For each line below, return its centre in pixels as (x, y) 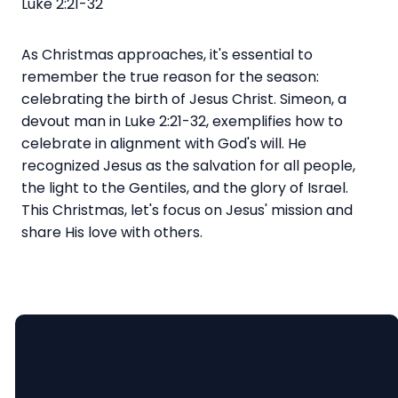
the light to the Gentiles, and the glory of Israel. (185, 187)
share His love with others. (112, 232)
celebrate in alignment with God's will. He (164, 143)
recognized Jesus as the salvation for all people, (188, 165)
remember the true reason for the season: (170, 76)
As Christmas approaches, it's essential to (167, 54)
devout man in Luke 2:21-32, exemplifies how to (182, 121)
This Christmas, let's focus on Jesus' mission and (187, 210)
